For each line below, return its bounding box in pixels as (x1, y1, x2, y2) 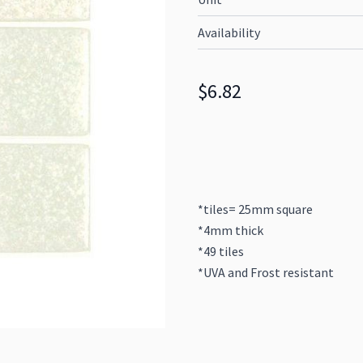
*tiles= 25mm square (198, 201, 313, 217)
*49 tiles (198, 243, 244, 259)
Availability (198, 24, 260, 41)
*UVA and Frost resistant (198, 264, 334, 280)
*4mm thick (198, 222, 263, 238)
